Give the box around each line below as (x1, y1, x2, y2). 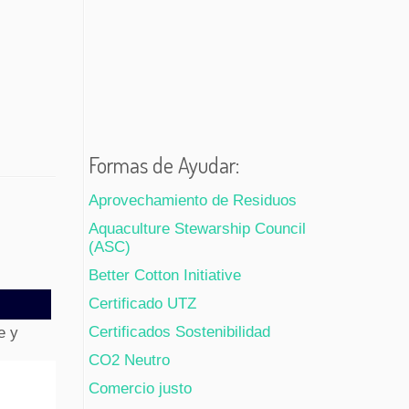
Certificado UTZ (89, 295, 196, 313)
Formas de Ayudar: (89, 151, 239, 180)
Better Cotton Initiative (89, 267, 241, 285)
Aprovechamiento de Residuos (89, 192, 297, 210)
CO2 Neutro (89, 351, 170, 370)
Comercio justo (89, 380, 192, 398)
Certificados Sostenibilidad (89, 323, 270, 341)
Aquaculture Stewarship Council (89, 220, 306, 238)
